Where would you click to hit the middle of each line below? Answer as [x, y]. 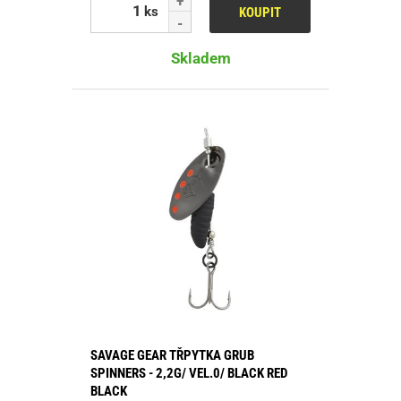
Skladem [200, 58]
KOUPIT [260, 12]
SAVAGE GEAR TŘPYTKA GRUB [172, 355]
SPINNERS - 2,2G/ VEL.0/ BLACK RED [189, 373]
